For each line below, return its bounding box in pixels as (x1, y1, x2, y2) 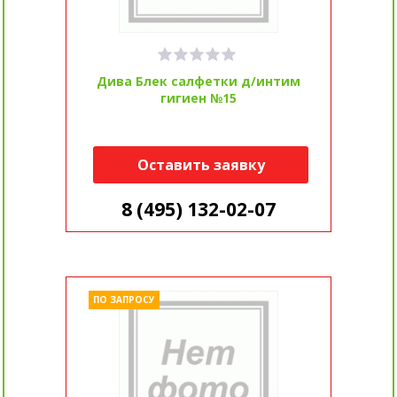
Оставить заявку (136, 155, 265, 175)
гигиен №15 (160, 90, 237, 107)
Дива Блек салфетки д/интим (97, 73, 300, 90)
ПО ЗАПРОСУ (92, 293, 155, 307)
